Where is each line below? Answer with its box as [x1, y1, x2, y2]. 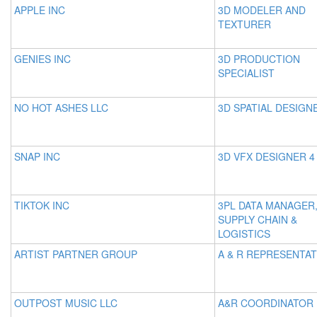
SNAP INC [14, 149, 60, 163]
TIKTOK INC [14, 198, 69, 212]
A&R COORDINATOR [218, 296, 313, 310]
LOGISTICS [218, 226, 270, 241]
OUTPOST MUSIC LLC [14, 296, 117, 310]
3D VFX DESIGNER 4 [218, 149, 315, 163]
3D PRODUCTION [218, 52, 300, 66]
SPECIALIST [218, 66, 275, 80]
